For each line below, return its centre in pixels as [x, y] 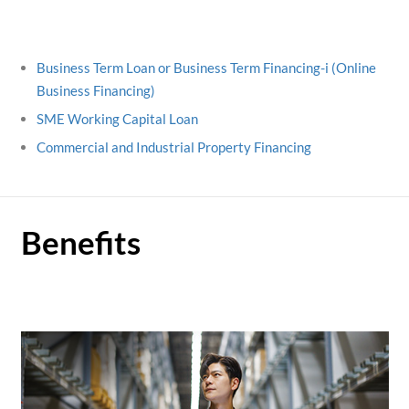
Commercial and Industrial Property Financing [173, 147]
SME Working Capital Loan [117, 119]
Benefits [80, 242]
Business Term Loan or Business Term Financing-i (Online [206, 68]
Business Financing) [95, 90]
